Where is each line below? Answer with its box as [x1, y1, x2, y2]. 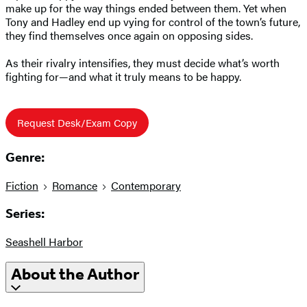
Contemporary [111, 177, 181, 194]
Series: [5, 206, 45, 221]
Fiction [5, 177, 38, 194]
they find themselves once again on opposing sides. [5, 27, 253, 43]
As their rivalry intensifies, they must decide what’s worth [5, 54, 280, 71]
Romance [52, 177, 97, 194]
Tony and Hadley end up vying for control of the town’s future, [5, 13, 300, 29]
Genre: [5, 150, 45, 166]
